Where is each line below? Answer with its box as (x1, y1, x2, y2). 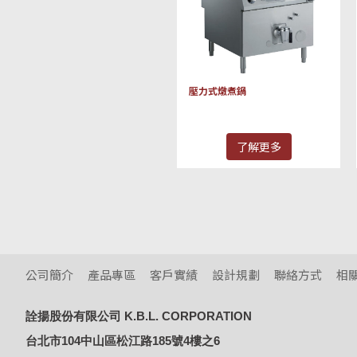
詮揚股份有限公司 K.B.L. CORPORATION (25, 308, 255, 323)
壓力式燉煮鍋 (189, 83, 246, 97)
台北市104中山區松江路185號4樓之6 (25, 333, 220, 347)
